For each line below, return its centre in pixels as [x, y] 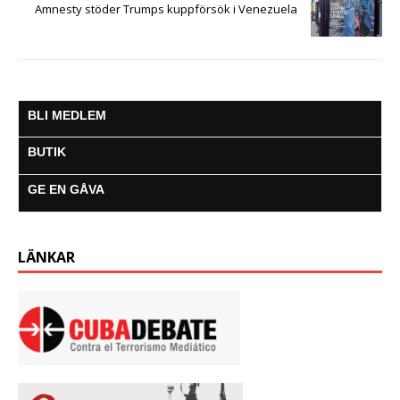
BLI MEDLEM [67, 116]
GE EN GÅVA [66, 190]
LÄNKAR [46, 258]
